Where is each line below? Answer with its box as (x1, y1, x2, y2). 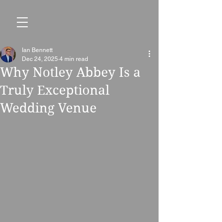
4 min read (59, 55, 88, 62)
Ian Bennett (22, 47, 53, 54)
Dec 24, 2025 (22, 55, 58, 62)
